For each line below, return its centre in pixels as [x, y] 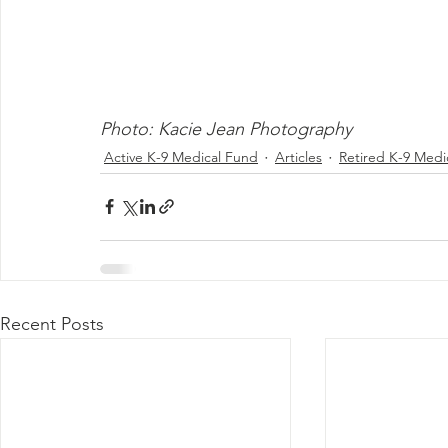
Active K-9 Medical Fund [181, 157]
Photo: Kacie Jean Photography [226, 128]
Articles [298, 157]
